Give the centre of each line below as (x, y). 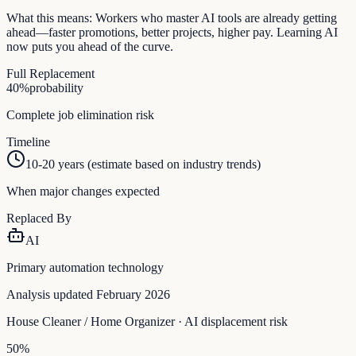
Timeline (28, 142)
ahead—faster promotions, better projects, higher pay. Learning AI (172, 33)
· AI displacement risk (231, 322)
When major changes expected (83, 192)
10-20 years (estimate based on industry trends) (143, 164)
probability (56, 88)
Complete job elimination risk (80, 115)
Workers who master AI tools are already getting (216, 18)
